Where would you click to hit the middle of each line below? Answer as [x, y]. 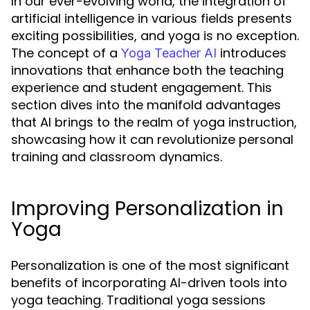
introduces [252, 53]
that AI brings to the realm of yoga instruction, [154, 122]
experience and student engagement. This [142, 88]
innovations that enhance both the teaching [147, 71]
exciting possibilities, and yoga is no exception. [155, 36]
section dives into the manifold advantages [146, 105]
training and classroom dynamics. [117, 157]
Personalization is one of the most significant [150, 266]
